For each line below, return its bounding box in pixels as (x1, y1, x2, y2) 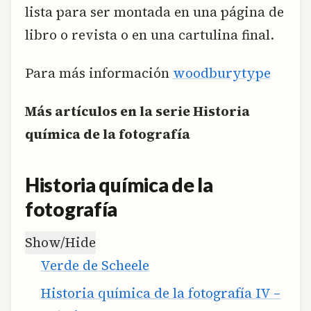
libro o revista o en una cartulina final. (25, 25, 274, 44)
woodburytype (173, 63, 271, 82)
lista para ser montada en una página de (25, 2, 284, 21)
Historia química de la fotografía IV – (40, 283, 281, 302)
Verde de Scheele (40, 256, 150, 275)
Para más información (25, 63, 173, 82)
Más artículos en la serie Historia (25, 102, 250, 121)
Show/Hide (25, 233, 96, 252)
